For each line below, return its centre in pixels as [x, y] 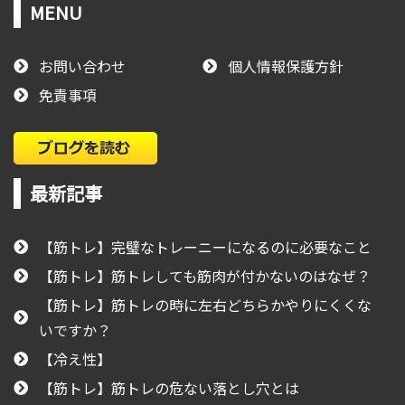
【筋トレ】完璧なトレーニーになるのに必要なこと [205, 246]
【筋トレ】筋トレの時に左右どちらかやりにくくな [205, 304]
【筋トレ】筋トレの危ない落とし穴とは [169, 387]
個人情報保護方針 [286, 66]
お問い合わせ [82, 66]
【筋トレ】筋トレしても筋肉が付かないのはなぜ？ [205, 275]
